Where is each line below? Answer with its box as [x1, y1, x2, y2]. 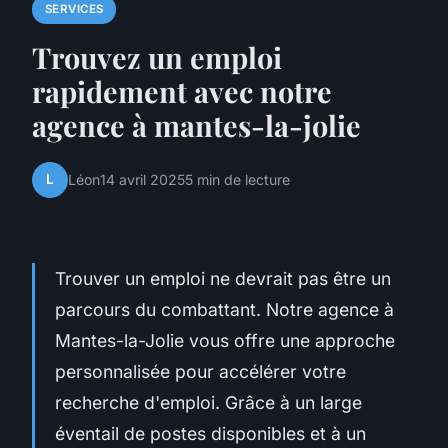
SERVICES [44, 2, 104, 17]
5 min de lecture [185, 171, 290, 189]
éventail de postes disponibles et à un [55, 422, 366, 444]
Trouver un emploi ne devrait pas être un [55, 267, 391, 289]
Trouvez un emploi [32, 37, 282, 76]
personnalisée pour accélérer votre [55, 360, 346, 382]
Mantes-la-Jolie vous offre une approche [55, 329, 395, 351]
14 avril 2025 [100, 171, 185, 189]
